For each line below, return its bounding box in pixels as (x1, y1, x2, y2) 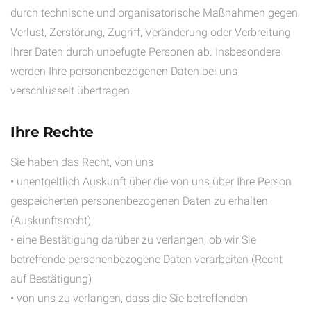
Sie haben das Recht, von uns (10, 155, 153, 169)
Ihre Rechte (10, 124, 94, 140)
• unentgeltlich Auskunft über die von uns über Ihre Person (10, 175, 292, 188)
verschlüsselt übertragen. (10, 84, 133, 97)
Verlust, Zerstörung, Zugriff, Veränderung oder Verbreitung (10, 26, 291, 39)
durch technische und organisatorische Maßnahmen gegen (10, 6, 298, 19)
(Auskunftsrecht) (10, 214, 91, 227)
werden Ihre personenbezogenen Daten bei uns (10, 65, 237, 78)
